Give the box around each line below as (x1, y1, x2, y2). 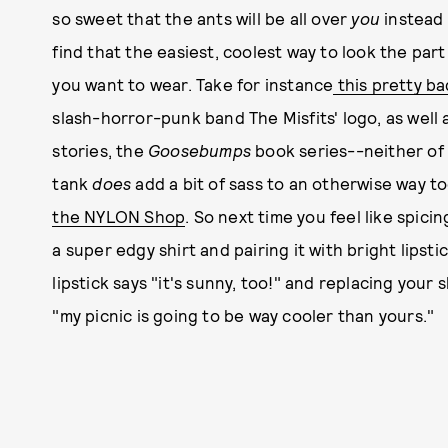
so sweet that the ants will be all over (52, 8, 352, 28)
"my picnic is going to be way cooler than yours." (52, 305, 435, 325)
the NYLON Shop (52, 206, 186, 226)
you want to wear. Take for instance (52, 74, 334, 94)
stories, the (52, 140, 148, 160)
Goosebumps (148, 140, 251, 160)
